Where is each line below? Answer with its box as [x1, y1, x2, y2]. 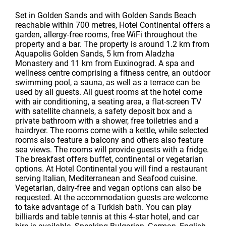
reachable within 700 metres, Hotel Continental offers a [15, 20, 210, 30]
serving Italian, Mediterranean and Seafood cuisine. [15, 174, 197, 183]
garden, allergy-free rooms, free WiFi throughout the [15, 30, 197, 39]
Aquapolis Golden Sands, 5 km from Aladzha [15, 49, 175, 59]
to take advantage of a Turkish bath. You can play [15, 202, 192, 212]
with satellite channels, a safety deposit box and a [15, 106, 192, 116]
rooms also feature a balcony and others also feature [15, 135, 203, 145]
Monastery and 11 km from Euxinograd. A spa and [15, 59, 194, 68]
